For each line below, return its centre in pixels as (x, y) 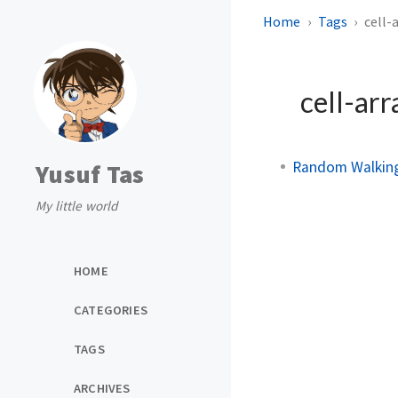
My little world (76, 206)
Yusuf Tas (90, 174)
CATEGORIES (111, 310)
